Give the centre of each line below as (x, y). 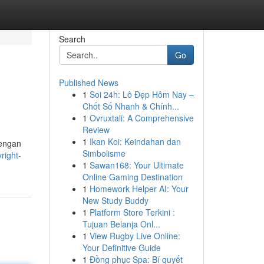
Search (72, 39)
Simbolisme (104, 153)
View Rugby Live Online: (135, 236)
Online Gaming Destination (132, 177)
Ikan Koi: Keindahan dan (135, 141)
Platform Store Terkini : (132, 212)
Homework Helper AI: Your (139, 189)
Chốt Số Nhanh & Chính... (131, 106)
